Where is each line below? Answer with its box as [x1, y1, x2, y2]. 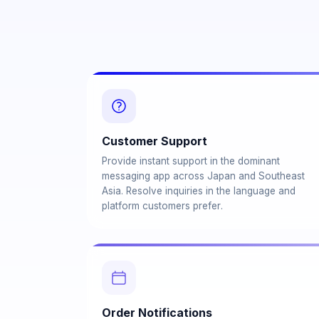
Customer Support [102, 134, 207, 148]
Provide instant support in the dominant [102, 155, 280, 167]
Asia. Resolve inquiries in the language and [102, 185, 296, 197]
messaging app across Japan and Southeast [102, 170, 305, 182]
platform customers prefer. [102, 200, 223, 211]
